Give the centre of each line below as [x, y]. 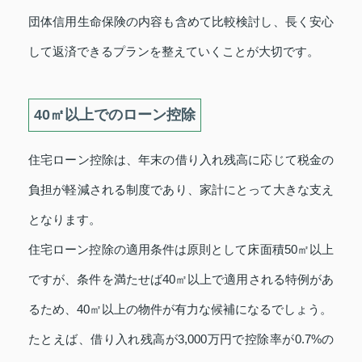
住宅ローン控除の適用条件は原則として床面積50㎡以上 [181, 249]
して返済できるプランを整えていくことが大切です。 [174, 51]
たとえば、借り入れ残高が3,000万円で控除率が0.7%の [181, 339]
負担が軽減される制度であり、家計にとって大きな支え [181, 189]
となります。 [65, 219]
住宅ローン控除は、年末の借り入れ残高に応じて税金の [181, 159]
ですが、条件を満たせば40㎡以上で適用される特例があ [181, 279]
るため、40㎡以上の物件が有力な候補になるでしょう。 [180, 309]
